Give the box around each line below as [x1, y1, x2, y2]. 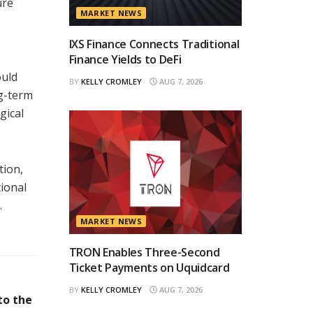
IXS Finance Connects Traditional [68, 36, 240, 52]
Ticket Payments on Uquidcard [68, 259, 230, 275]
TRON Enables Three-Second [68, 244, 220, 260]
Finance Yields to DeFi [68, 51, 182, 67]
